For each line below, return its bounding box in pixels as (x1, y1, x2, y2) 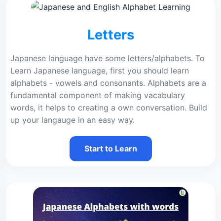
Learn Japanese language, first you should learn (10, 66, 189, 75)
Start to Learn (84, 144, 137, 153)
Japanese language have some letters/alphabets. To (10, 53, 205, 63)
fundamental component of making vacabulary (10, 90, 185, 100)
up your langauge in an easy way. (10, 115, 135, 125)
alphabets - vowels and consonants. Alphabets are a (10, 78, 206, 88)
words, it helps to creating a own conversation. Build (10, 103, 207, 112)
